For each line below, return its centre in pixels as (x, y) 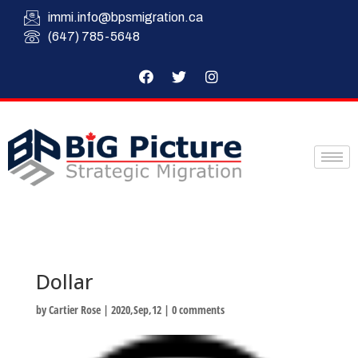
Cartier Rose (74, 309)
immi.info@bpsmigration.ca (125, 17)
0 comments (198, 309)
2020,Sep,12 (136, 309)
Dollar (64, 281)
